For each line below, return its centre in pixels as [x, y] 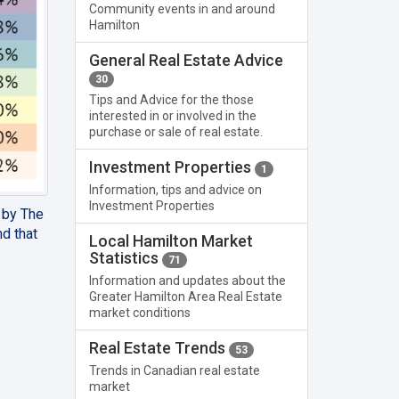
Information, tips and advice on [175, 190]
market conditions [139, 313]
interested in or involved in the [172, 116]
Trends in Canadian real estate [174, 370]
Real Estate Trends [159, 348]
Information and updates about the [187, 281]
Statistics [125, 258]
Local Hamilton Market [171, 241]
